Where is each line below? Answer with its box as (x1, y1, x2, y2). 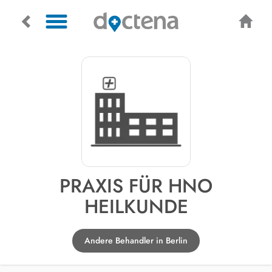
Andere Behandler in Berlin (84, 234, 188, 246)
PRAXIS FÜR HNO (59, 172, 212, 200)
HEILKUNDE (84, 192, 188, 220)
